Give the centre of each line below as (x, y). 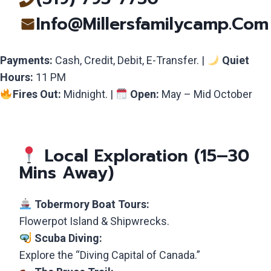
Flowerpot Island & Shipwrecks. (94, 221)
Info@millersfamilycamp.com (152, 24)
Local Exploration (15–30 (144, 156)
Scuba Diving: (68, 238)
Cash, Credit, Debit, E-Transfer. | (130, 60)
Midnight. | (88, 94)
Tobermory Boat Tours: (92, 204)
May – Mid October (206, 94)
